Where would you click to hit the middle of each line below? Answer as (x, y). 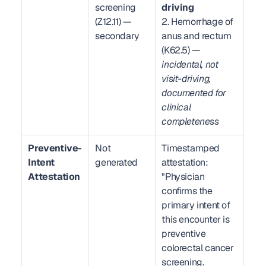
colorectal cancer (198, 248)
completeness (190, 121)
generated (116, 162)
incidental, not (190, 64)
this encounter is (196, 219)
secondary (117, 36)
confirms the (187, 191)
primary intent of (196, 205)
